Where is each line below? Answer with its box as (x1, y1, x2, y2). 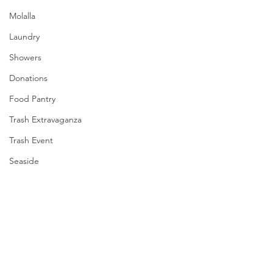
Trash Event (9, 135, 53, 146)
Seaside (9, 155, 39, 167)
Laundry (9, 31, 40, 43)
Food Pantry (9, 93, 55, 105)
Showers (9, 52, 41, 63)
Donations (9, 73, 48, 84)
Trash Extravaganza (9, 114, 82, 126)
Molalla (9, 10, 35, 22)
